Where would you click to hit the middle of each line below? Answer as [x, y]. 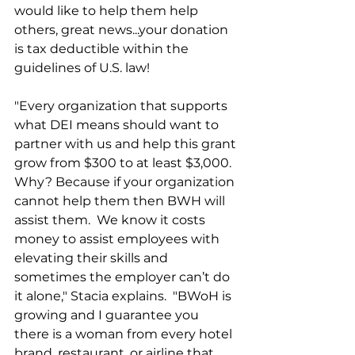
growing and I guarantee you [108, 315]
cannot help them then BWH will [121, 200]
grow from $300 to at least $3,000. [124, 162]
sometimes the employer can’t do [124, 277]
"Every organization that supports [122, 105]
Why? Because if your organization [126, 181]
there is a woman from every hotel [125, 334]
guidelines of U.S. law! [85, 67]
